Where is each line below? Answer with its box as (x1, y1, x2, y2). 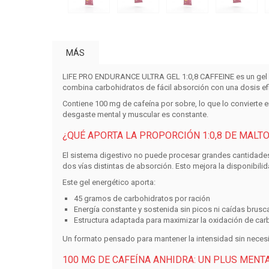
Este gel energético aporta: (62, 178, 156, 187)
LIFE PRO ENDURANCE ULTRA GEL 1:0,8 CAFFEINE (62, 72, 234, 82)
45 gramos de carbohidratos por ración (74, 194, 211, 204)
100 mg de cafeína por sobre (94, 99, 195, 109)
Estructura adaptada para (74, 216, 164, 225)
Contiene (62, 99, 95, 109)
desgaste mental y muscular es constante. (62, 110, 208, 119)
